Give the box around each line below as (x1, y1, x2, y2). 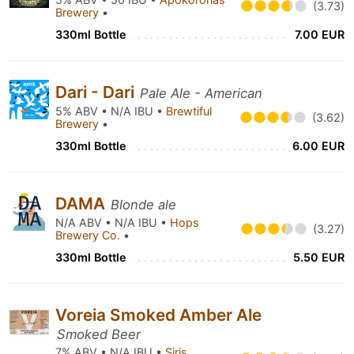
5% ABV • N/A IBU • (55, 104, 166, 118)
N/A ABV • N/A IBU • (55, 216, 170, 229)
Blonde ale (111, 197, 176, 213)
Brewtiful (166, 104, 212, 118)
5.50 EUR (293, 250, 345, 264)
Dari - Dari (55, 82, 138, 102)
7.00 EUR (295, 28, 345, 41)
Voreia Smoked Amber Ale (55, 305, 262, 325)
